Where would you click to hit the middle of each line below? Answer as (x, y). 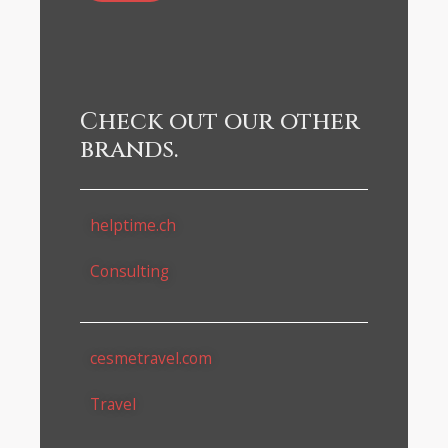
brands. (129, 150)
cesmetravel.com (151, 357)
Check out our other (220, 122)
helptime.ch (133, 225)
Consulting (129, 270)
